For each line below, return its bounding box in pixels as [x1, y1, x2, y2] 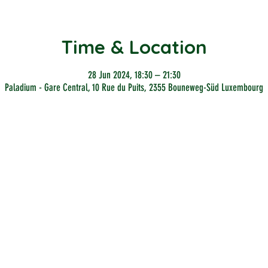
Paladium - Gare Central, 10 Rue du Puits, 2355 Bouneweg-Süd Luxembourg [5, 81, 263, 93]
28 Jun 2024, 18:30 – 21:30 [87, 68, 181, 81]
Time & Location [61, 35, 207, 59]
